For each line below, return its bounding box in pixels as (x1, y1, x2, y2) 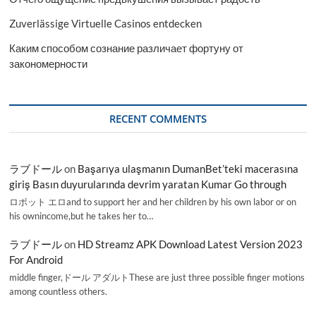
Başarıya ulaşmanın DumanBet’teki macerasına (78, 162, 299, 175)
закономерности (9, 56, 88, 70)
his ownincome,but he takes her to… (9, 210, 154, 222)
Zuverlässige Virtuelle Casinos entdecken (9, 16, 202, 30)
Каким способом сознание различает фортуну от (9, 41, 244, 54)
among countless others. (9, 286, 108, 298)
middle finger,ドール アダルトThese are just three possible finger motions (9, 272, 305, 284)
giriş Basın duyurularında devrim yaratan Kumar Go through (9, 177, 287, 190)
